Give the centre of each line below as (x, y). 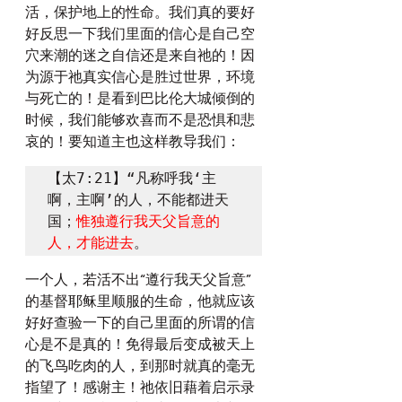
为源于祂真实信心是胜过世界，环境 (140, 77)
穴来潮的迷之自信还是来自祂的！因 (140, 56)
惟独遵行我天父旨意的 (148, 221)
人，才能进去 (91, 243)
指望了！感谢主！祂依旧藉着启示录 (140, 388)
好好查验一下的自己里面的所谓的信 (140, 323)
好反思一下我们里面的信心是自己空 (140, 34)
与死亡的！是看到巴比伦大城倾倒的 (140, 99)
